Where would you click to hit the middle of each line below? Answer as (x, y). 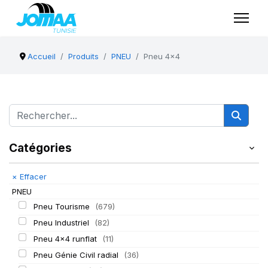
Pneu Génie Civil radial (77, 255)
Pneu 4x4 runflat (66, 239)
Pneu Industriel (62, 223)
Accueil (42, 56)
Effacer (32, 176)
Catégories (40, 148)
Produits (84, 56)
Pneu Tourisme (63, 206)
